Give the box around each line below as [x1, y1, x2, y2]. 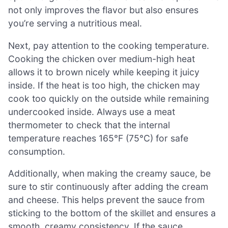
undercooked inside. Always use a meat [8, 106, 175, 117]
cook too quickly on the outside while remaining [8, 93, 209, 104]
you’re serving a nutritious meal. [8, 18, 142, 29]
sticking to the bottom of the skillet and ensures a [8, 208, 216, 219]
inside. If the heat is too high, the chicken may [8, 79, 200, 91]
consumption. [8, 146, 65, 157]
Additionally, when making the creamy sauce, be [8, 168, 211, 179]
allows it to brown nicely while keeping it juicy [8, 66, 199, 77]
